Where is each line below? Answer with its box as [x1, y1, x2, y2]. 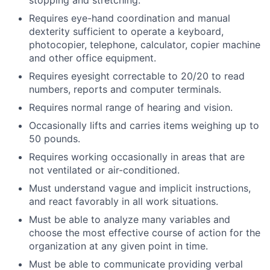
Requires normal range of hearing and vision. [29, 101, 233, 114]
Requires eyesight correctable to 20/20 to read [29, 70, 245, 83]
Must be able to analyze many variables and [29, 213, 230, 226]
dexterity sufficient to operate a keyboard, [29, 25, 224, 38]
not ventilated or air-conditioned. [29, 164, 180, 177]
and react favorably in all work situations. [29, 195, 218, 208]
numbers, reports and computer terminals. [29, 83, 221, 96]
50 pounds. [29, 133, 80, 145]
